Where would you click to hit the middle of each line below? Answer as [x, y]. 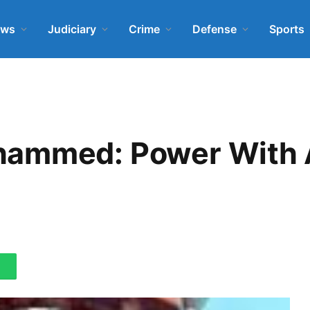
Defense [215, 29]
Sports [287, 29]
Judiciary [72, 29]
